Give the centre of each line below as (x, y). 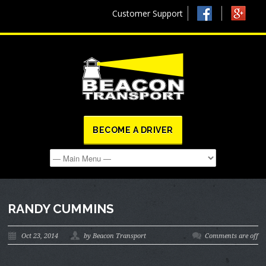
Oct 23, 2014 (40, 236)
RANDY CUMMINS (61, 209)
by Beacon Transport (115, 236)
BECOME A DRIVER (133, 130)
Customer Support (148, 13)
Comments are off (231, 236)
